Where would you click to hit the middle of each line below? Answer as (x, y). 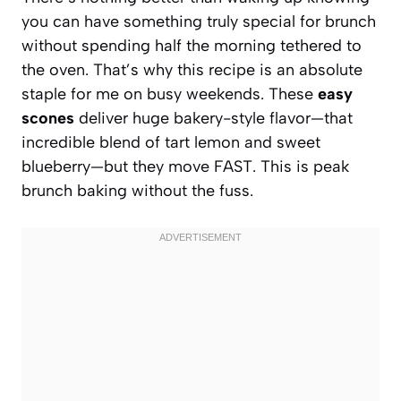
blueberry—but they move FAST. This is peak (185, 166)
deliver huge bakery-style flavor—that (213, 118)
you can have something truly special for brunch (199, 21)
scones (48, 118)
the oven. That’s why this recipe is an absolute (192, 69)
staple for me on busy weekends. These (170, 94)
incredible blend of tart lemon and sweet (171, 142)
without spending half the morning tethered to (192, 45)
